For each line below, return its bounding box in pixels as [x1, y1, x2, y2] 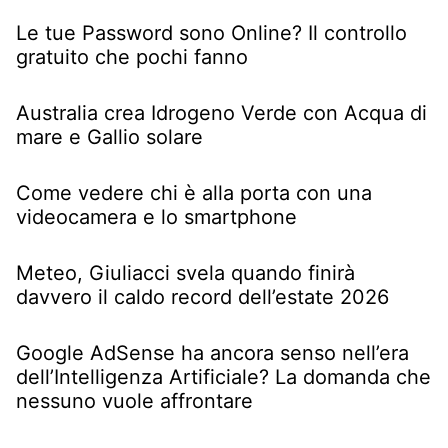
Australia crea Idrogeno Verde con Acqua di [16, 100, 427, 125]
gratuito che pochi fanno [16, 44, 248, 69]
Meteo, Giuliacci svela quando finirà [16, 260, 355, 285]
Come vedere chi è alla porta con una [16, 180, 372, 205]
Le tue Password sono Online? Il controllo [16, 20, 407, 45]
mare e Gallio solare [16, 124, 203, 149]
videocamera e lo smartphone [16, 204, 297, 229]
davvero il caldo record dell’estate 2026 [16, 284, 389, 309]
